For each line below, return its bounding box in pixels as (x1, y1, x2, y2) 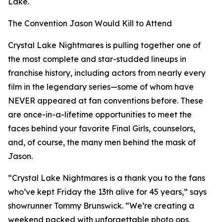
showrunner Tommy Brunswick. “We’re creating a (8, 201, 194, 211)
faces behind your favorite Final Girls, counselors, (8, 123, 195, 133)
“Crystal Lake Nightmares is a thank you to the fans (8, 173, 205, 183)
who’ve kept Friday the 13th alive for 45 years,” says (8, 187, 207, 197)
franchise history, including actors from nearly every (8, 68, 206, 78)
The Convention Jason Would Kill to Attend (8, 18, 172, 28)
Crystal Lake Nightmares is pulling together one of (8, 40, 201, 50)
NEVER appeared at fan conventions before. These (8, 96, 203, 106)
